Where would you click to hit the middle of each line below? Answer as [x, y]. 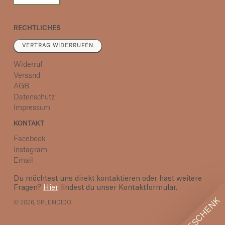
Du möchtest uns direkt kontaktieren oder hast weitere [108, 179]
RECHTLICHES [37, 28]
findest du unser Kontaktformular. [118, 188]
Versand [27, 76]
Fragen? [28, 188]
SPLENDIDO [54, 202]
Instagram [30, 150]
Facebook [30, 139]
